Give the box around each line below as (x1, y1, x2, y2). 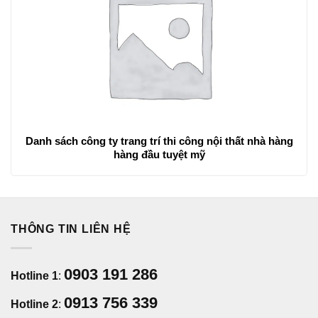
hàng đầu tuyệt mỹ (113, 148, 205, 160)
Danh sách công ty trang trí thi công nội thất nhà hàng (25, 134, 293, 147)
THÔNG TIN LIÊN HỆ (11, 223, 131, 236)
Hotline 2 (11, 297, 58, 310)
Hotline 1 (11, 269, 58, 282)
